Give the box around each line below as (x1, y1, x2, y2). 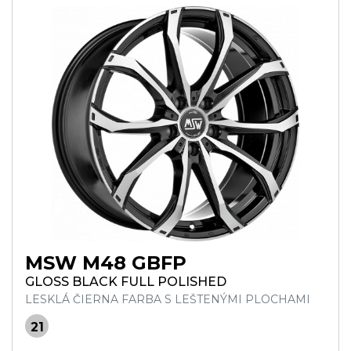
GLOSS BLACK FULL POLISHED (25, 274, 226, 289)
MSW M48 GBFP (25, 251, 186, 274)
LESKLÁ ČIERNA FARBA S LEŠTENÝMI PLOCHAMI (25, 292, 310, 306)
